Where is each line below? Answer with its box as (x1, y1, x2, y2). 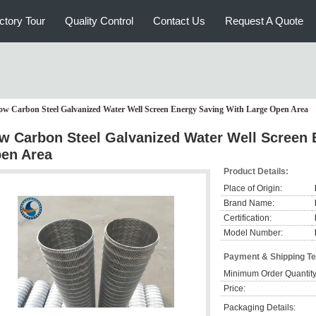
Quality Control (65, 15, 133, 27)
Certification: (224, 213, 272, 223)
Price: (224, 284, 245, 293)
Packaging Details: (224, 303, 296, 312)
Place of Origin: (224, 183, 282, 193)
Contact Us (153, 15, 205, 27)
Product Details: (224, 166, 288, 176)
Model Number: (224, 228, 283, 238)
